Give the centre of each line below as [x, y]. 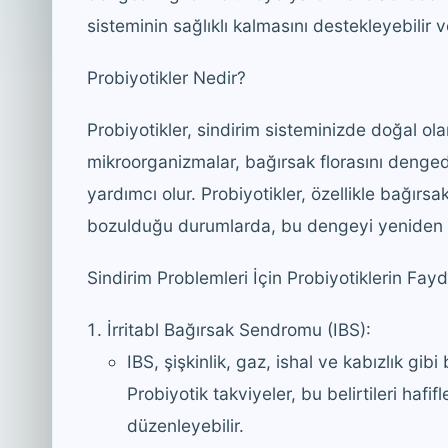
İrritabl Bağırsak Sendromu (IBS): [239, 329]
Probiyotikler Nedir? [166, 77]
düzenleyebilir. [185, 425]
